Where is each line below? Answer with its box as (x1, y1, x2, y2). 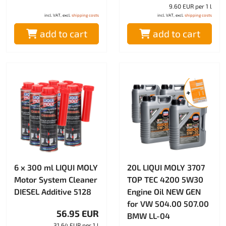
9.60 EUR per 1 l (169, 3, 212, 10)
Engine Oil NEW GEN (127, 187, 201, 197)
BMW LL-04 (127, 211, 170, 221)
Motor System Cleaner (14, 175, 97, 185)
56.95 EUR (56, 208, 99, 219)
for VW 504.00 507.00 (127, 199, 209, 209)
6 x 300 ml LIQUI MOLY (14, 162, 98, 173)
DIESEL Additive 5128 (14, 187, 91, 197)
